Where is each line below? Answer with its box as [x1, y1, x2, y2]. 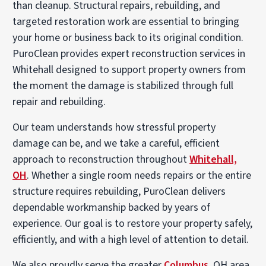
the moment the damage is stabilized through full [12, 78, 234, 93]
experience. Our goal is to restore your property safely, [12, 216, 253, 231]
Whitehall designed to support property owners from [12, 62, 246, 77]
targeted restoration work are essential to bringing [12, 14, 240, 29]
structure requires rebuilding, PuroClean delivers [12, 183, 226, 199]
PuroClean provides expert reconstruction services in [12, 46, 246, 61]
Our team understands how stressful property [12, 119, 216, 135]
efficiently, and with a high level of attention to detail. [12, 232, 249, 247]
